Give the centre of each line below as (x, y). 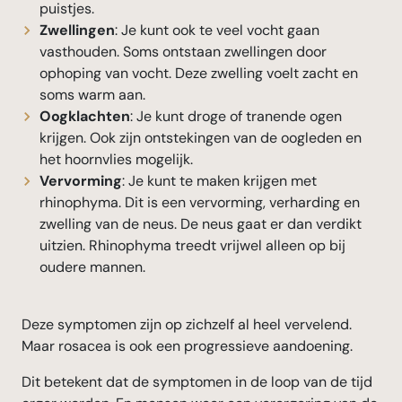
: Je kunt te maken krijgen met (219, 181)
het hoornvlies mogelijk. (116, 160)
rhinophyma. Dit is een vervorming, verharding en (200, 203)
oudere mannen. (92, 267)
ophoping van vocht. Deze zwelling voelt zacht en (199, 74)
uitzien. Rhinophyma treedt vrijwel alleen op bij (192, 246)
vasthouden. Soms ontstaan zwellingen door (183, 52)
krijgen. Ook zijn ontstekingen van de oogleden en (201, 138)
